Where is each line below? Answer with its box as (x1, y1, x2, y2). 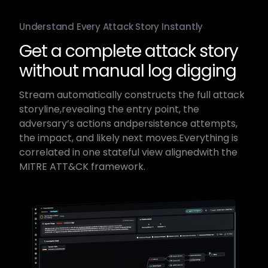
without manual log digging (19, 59, 236, 83)
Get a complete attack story (19, 39, 238, 63)
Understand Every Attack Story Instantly (19, 20, 203, 33)
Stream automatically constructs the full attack (19, 87, 245, 102)
